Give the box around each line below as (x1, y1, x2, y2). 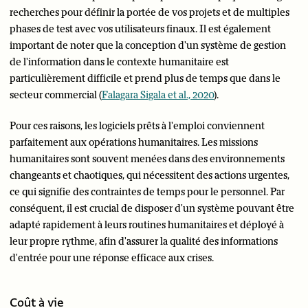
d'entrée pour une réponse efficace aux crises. (10, 252, 214, 264)
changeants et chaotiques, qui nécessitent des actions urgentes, (10, 169, 289, 181)
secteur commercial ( (10, 89, 102, 101)
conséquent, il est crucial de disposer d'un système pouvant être (10, 202, 294, 214)
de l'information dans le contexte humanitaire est (10, 56, 229, 68)
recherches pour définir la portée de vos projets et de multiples (10, 6, 289, 19)
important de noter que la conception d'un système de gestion (10, 39, 286, 52)
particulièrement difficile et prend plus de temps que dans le (10, 72, 280, 85)
